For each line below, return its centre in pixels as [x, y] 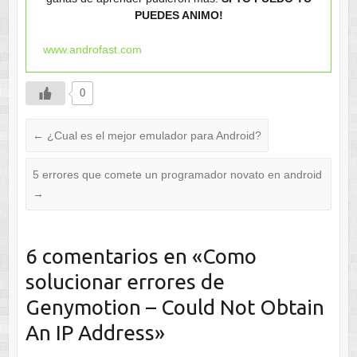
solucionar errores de [125, 281]
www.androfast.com [92, 49]
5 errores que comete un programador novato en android [177, 174]
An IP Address [90, 332]
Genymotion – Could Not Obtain [175, 307]
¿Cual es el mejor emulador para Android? [152, 135]
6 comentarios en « [114, 256]
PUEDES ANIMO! [178, 15]
